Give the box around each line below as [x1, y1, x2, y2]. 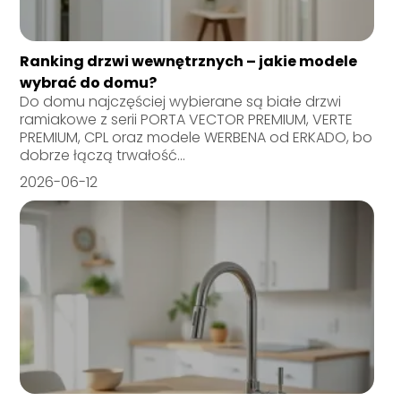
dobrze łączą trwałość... [20, 144, 186, 166]
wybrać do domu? [20, 72, 158, 93]
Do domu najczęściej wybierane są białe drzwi [20, 90, 342, 112]
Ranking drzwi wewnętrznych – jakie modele [20, 50, 358, 72]
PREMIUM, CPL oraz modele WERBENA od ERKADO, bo [20, 126, 373, 148]
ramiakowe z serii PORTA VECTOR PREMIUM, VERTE [20, 108, 354, 130]
